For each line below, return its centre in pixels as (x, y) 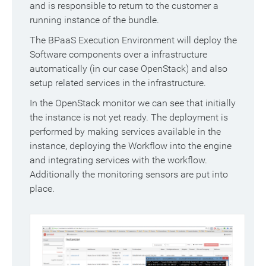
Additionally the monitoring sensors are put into (129, 175)
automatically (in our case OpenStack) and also (129, 69)
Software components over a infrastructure (118, 55)
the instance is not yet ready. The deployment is (129, 118)
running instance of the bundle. (94, 20)
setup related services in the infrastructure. (118, 83)
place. (42, 189)
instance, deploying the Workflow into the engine (131, 146)
